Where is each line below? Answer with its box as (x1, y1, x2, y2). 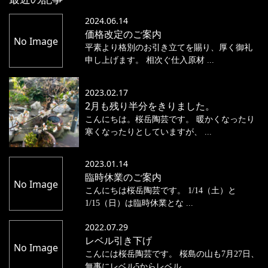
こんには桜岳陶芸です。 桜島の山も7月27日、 (85, 249, 259, 259)
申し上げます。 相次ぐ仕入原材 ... (85, 56, 214, 65)
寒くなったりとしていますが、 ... (85, 127, 212, 136)
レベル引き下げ (85, 234, 152, 248)
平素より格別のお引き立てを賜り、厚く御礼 (85, 43, 252, 53)
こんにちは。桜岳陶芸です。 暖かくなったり (85, 114, 255, 124)
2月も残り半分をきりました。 (85, 99, 215, 112)
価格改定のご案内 (85, 28, 162, 41)
